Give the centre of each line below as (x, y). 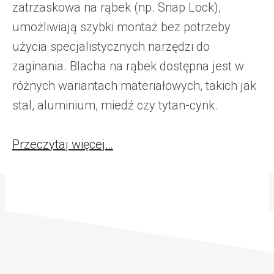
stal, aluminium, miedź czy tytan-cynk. (115, 106)
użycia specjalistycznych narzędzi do (111, 47)
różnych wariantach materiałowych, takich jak (134, 86)
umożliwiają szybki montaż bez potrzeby (121, 27)
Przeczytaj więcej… (63, 145)
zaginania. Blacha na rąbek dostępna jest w (128, 66)
